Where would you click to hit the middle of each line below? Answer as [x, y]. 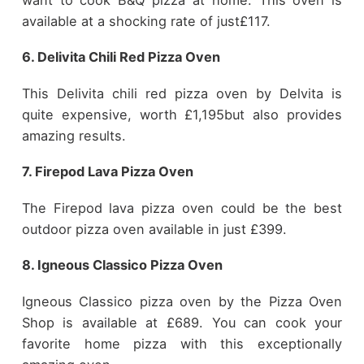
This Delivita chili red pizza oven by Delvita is [182, 93]
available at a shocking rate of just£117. [146, 21]
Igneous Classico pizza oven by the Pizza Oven [182, 301]
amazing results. [74, 135]
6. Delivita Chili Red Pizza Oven [121, 57]
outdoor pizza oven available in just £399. [154, 229]
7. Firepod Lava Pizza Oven [107, 172]
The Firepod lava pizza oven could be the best [182, 208]
